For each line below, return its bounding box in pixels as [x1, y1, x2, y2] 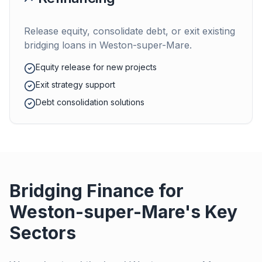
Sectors [9, 222, 76, 243]
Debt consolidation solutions [36, 97, 144, 107]
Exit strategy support [36, 80, 115, 89]
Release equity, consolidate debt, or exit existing [24, 25, 235, 37]
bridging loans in [24, 39, 99, 51]
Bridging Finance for [9, 180, 184, 201]
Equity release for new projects [36, 62, 157, 72]
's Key [185, 201, 237, 222]
